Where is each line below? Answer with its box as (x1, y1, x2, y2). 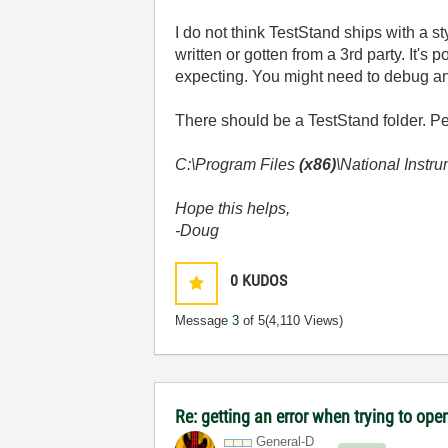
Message (175, 313, 233, 328)
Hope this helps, (175, 200, 291, 217)
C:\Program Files (175, 156, 300, 173)
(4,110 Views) (265, 313, 344, 328)
